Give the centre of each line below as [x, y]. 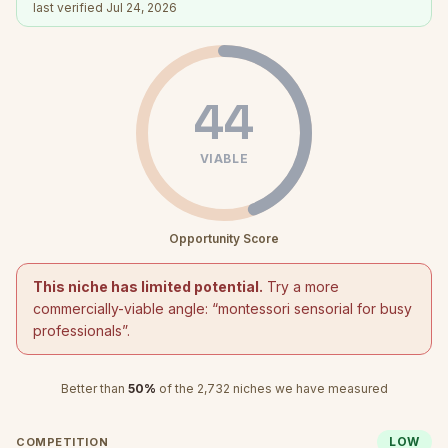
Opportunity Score [224, 238]
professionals [77, 330]
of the [177, 388]
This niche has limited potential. [148, 286]
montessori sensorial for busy [315, 308]
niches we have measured [308, 388]
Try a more [301, 286]
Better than [92, 388]
